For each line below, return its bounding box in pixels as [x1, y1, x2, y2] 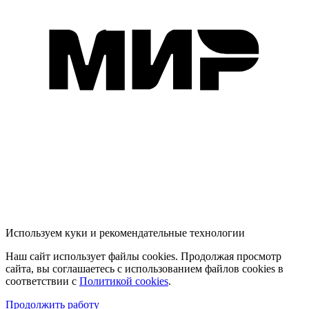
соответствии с [6, 275, 79, 287]
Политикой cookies [79, 275, 168, 287]
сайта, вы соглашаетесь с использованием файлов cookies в [6, 262, 283, 275]
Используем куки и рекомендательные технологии [6, 226, 245, 239]
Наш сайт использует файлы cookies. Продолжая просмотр [6, 250, 281, 262]
